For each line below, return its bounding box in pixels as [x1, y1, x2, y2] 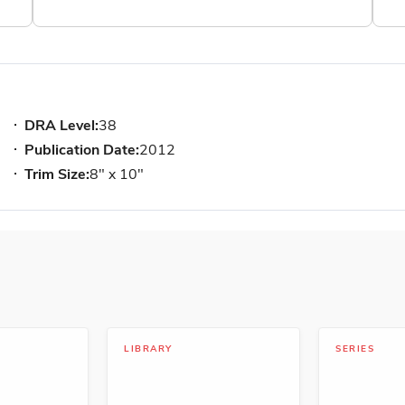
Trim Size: [24, 164, 89, 184]
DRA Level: [24, 115, 99, 136]
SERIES [335, 342, 374, 355]
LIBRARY [124, 342, 173, 355]
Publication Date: [24, 139, 139, 160]
